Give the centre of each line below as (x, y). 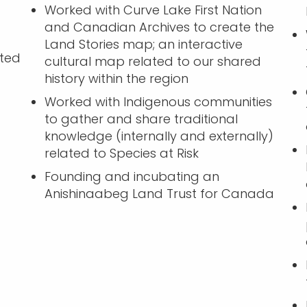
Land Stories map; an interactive (143, 44)
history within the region (116, 78)
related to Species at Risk (121, 153)
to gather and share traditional (141, 119)
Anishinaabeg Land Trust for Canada (159, 193)
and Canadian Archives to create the (159, 27)
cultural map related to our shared (152, 61)
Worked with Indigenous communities (158, 101)
